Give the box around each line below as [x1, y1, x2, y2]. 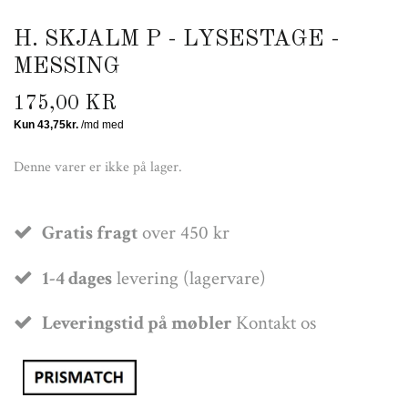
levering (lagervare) [112, 265, 266, 291]
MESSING [14, 55, 120, 78]
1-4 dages [42, 265, 112, 291]
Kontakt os [236, 311, 316, 336]
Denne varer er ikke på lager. [14, 157, 182, 177]
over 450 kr [138, 219, 229, 245]
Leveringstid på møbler [42, 311, 236, 336]
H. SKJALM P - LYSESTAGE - [14, 27, 340, 51]
